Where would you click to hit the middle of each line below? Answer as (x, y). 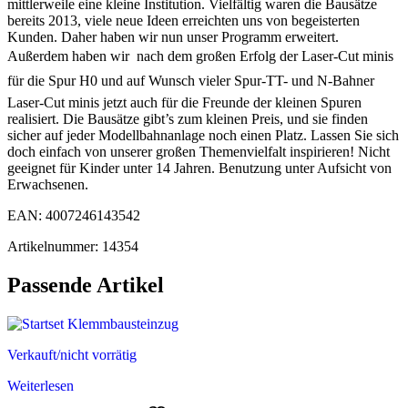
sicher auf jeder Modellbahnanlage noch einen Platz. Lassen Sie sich (203, 136)
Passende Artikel (86, 286)
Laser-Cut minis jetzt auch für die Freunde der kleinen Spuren (184, 103)
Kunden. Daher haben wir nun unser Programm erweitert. (173, 37)
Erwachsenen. (48, 185)
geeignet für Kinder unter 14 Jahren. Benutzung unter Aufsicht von (199, 168)
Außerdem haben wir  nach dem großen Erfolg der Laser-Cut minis (200, 56)
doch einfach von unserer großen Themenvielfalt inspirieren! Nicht (199, 152)
